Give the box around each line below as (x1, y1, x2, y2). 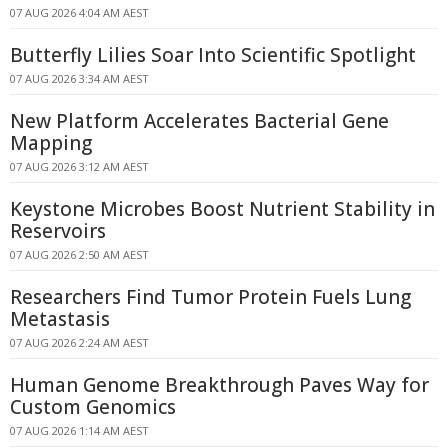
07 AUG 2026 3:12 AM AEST (10, 159, 149, 174)
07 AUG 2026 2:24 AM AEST (10, 335, 149, 350)
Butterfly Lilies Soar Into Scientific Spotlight (10, 42, 416, 68)
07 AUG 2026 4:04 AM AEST (10, 5, 149, 20)
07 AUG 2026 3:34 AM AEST (10, 71, 149, 86)
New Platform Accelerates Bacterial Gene (10, 108, 389, 134)
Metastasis (10, 306, 110, 332)
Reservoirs (10, 218, 106, 244)
